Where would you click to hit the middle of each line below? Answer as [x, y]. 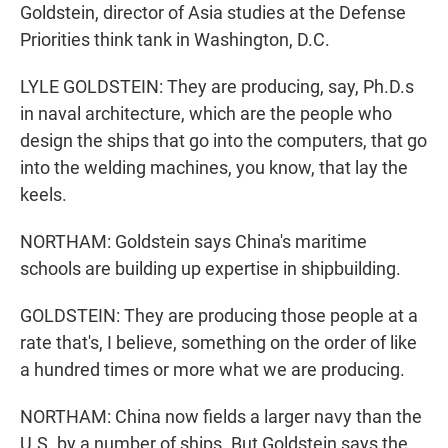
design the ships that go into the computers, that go [223, 141]
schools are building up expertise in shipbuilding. [210, 269]
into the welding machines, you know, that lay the [214, 168]
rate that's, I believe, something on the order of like [218, 343]
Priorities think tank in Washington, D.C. [175, 40]
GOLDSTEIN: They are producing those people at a [219, 316]
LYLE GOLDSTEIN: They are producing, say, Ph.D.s [217, 87]
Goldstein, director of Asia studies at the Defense [213, 13]
